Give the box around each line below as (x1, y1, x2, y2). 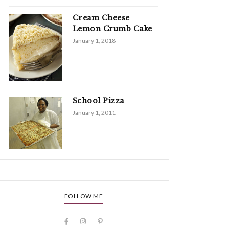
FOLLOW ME (64, 192, 103, 200)
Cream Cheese (72, 13, 130, 23)
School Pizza (72, 96, 124, 105)
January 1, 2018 (72, 37, 116, 45)
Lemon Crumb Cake (72, 24, 152, 34)
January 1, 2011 (72, 108, 116, 117)
